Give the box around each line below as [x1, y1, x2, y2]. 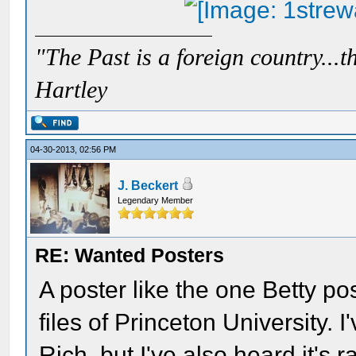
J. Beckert [118, 179, 179, 192]
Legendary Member [118, 195, 194, 205]
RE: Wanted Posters [35, 244, 225, 266]
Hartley [35, 77, 108, 103]
